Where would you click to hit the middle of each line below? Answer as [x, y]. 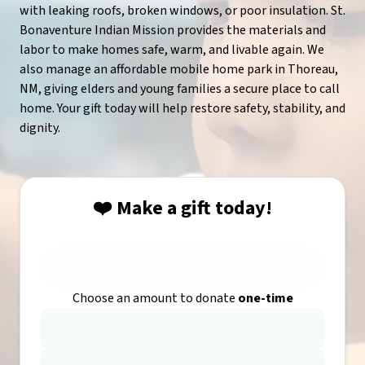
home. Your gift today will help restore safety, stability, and [182, 108]
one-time [265, 298]
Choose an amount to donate [155, 298]
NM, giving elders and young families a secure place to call [180, 89]
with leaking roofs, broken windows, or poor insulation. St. [182, 11]
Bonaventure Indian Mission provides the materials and [173, 30]
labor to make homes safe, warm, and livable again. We [172, 50]
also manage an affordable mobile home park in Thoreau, [179, 69]
